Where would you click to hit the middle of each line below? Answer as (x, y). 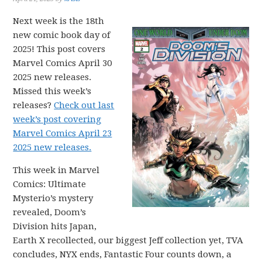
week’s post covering (57, 119)
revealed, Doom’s (50, 212)
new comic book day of (62, 35)
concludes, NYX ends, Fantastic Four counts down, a (123, 254)
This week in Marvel (56, 170)
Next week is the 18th (59, 21)
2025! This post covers (59, 49)
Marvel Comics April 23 (63, 133)
